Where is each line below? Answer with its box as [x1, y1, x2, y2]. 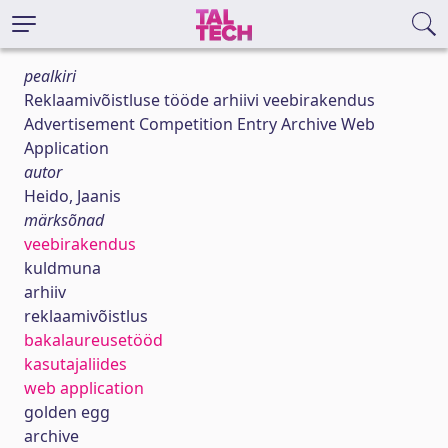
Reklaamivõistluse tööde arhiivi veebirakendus [24, 89, 375, 111]
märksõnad [24, 209, 104, 231]
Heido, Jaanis [24, 185, 121, 207]
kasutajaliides [24, 353, 127, 375]
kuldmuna [24, 257, 101, 279]
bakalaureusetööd [24, 329, 163, 351]
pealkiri [24, 65, 76, 87]
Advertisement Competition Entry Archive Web [24, 113, 375, 135]
